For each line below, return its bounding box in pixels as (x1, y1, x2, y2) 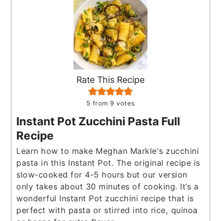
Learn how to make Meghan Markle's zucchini (16, 146, 199, 156)
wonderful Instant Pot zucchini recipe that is (16, 193, 194, 203)
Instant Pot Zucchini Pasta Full (16, 114, 181, 128)
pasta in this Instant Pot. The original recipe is (16, 157, 200, 168)
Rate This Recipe (76, 74, 145, 85)
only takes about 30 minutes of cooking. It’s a (16, 181, 199, 191)
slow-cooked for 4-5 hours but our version (16, 169, 187, 180)
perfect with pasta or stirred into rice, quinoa (16, 205, 198, 215)
